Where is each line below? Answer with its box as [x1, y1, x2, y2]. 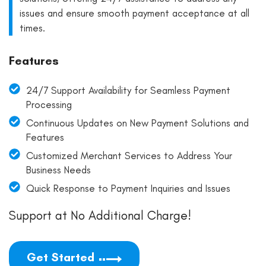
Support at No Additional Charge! [9, 207, 191, 223]
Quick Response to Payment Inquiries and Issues [26, 182, 230, 194]
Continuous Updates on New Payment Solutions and [26, 116, 249, 129]
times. [20, 21, 45, 34]
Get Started [27, 249, 94, 264]
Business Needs [26, 163, 91, 176]
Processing [26, 98, 72, 110]
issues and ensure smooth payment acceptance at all [20, 7, 249, 19]
